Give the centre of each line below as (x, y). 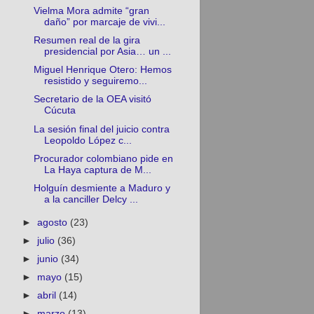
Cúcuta (60, 111)
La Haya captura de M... (98, 170)
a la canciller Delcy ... (91, 199)
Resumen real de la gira (87, 41)
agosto (53, 222)
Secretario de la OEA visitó (93, 100)
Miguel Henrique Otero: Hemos (103, 70)
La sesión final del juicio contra (102, 129)
